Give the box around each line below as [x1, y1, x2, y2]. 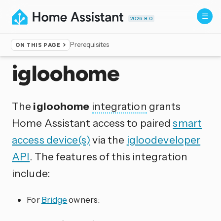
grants [147, 99, 181, 112]
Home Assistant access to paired [12, 116, 173, 129]
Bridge [41, 194, 68, 205]
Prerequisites [70, 40, 110, 49]
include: [12, 166, 50, 180]
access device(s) [12, 133, 90, 146]
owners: [67, 194, 100, 205]
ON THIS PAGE [15, 41, 61, 49]
